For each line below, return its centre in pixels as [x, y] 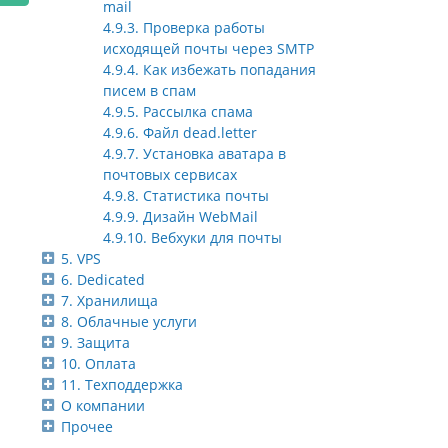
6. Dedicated [103, 280]
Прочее [87, 427]
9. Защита [95, 343]
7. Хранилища [109, 301]
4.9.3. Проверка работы [184, 28]
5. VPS [81, 259]
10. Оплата [98, 364]
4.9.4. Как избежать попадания [209, 70]
